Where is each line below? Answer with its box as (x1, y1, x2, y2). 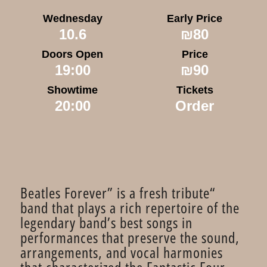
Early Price (167, 13, 222, 24)
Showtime (47, 84, 98, 96)
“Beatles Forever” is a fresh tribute (20, 182, 210, 203)
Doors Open (42, 48, 103, 60)
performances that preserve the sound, (20, 227, 240, 247)
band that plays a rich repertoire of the (20, 197, 240, 218)
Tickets (176, 84, 213, 96)
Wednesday (42, 13, 103, 24)
